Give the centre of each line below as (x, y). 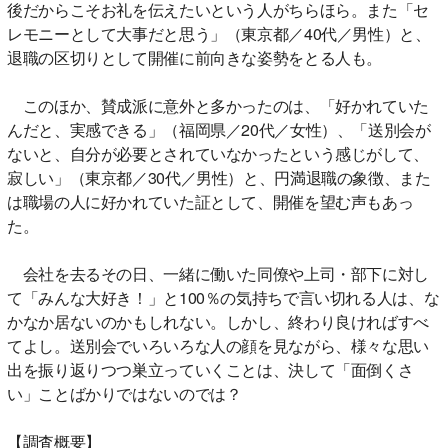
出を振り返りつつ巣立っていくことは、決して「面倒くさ (210, 370)
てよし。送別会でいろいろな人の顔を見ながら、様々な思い (218, 346)
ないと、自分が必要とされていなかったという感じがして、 (218, 154)
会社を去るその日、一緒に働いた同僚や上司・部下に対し (218, 274)
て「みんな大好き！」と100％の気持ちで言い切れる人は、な (223, 298)
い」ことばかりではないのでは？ (124, 394)
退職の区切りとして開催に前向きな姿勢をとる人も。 (194, 58)
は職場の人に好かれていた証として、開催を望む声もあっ (210, 202)
